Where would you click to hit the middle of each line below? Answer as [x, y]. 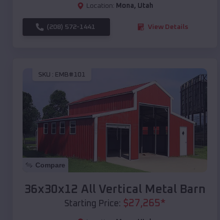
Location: [100, 6]
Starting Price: [93, 204]
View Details [168, 27]
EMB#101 [70, 75]
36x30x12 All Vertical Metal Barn [115, 189]
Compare [50, 165]
